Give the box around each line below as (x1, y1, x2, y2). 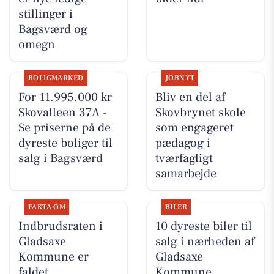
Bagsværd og (18, 21, 87, 38)
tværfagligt (155, 150, 213, 167)
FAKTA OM (28, 202, 66, 212)
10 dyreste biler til (155, 218, 252, 235)
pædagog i (155, 135, 210, 152)
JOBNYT (165, 73, 195, 83)
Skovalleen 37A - (18, 105, 107, 121)
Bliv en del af (155, 89, 225, 106)
